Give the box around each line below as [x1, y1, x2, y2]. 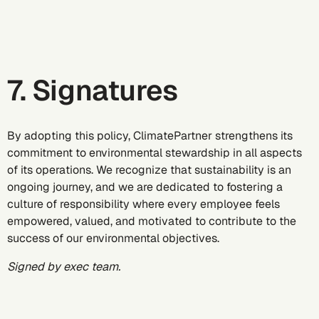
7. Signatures [7, 72, 178, 109]
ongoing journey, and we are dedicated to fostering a [7, 179, 283, 194]
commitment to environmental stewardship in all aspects [7, 145, 302, 160]
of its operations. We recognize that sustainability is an [7, 162, 291, 177]
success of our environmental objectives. [7, 231, 219, 246]
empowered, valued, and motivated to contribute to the [7, 214, 296, 229]
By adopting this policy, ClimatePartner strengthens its [7, 128, 293, 143]
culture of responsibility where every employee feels [7, 197, 280, 211]
